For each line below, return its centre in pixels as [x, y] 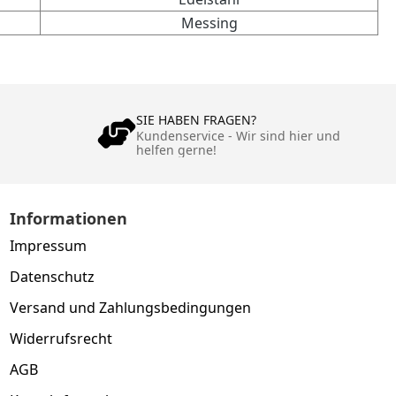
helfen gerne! [176, 149]
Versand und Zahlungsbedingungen [131, 307]
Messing [209, 23]
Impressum [49, 245]
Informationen [69, 218]
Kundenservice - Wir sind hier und [238, 135]
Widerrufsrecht [61, 338]
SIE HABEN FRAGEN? [196, 119]
